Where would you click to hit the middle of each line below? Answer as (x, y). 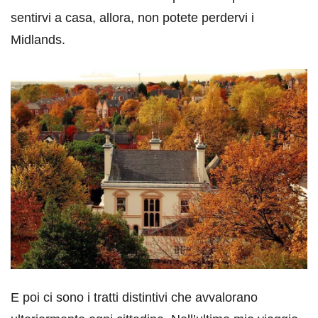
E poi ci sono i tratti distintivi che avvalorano (134, 297)
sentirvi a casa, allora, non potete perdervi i (132, 18)
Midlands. (38, 40)
